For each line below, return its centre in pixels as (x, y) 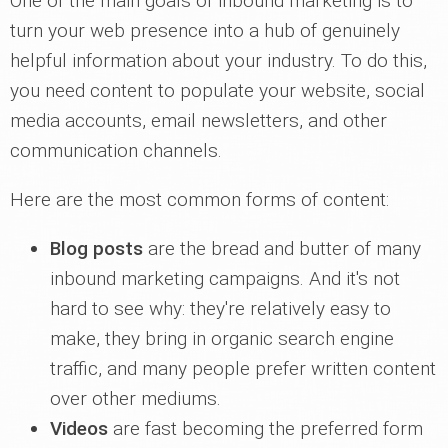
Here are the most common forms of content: (199, 199)
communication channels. (116, 150)
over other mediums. (135, 398)
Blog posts (96, 248)
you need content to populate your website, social (217, 90)
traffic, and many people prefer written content (243, 368)
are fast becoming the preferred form (265, 428)
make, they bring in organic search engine (222, 338)
